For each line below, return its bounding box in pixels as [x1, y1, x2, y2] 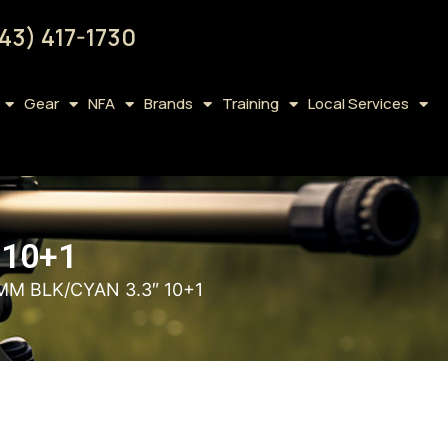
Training [221, 93, 279, 114]
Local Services [307, 93, 409, 114]
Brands [143, 93, 193, 114]
